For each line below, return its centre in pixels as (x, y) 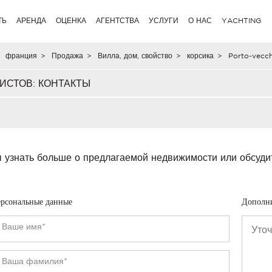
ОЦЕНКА (71, 20)
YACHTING (242, 20)
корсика (200, 56)
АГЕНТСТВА (118, 20)
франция (21, 56)
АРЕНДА (32, 20)
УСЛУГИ (164, 20)
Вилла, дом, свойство (135, 56)
